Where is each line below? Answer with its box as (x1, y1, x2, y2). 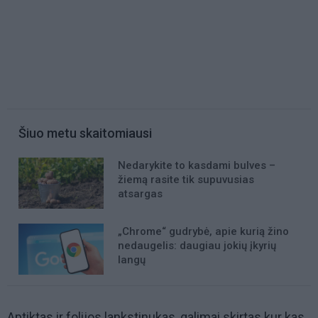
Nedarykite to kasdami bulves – (118, 159, 275, 172)
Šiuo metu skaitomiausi (18, 126, 152, 141)
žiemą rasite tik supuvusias (118, 173, 254, 187)
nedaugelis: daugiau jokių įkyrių (118, 239, 276, 253)
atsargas (118, 187, 163, 201)
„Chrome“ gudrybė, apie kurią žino (118, 225, 289, 238)
